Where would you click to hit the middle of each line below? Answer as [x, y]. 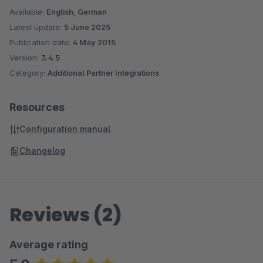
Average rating [49, 245]
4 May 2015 [94, 42]
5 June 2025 [87, 27]
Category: [28, 73]
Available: [28, 12]
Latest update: [37, 27]
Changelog [42, 151]
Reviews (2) [66, 215]
